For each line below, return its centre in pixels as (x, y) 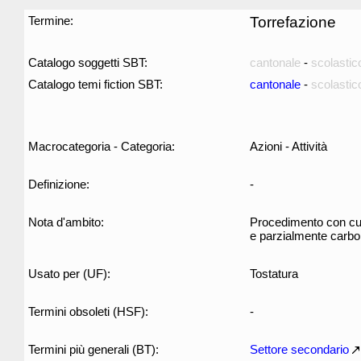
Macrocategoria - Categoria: (102, 146)
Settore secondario (299, 349)
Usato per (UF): (69, 274)
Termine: (51, 21)
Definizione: (59, 184)
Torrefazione (293, 22)
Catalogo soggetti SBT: (88, 62)
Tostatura (274, 274)
